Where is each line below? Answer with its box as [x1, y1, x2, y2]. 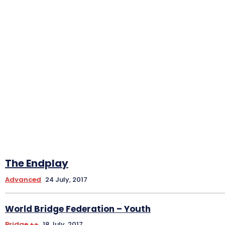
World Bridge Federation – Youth [5, 202, 151, 215]
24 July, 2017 [45, 174, 87, 184]
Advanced [5, 174, 41, 184]
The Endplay [5, 156, 68, 170]
